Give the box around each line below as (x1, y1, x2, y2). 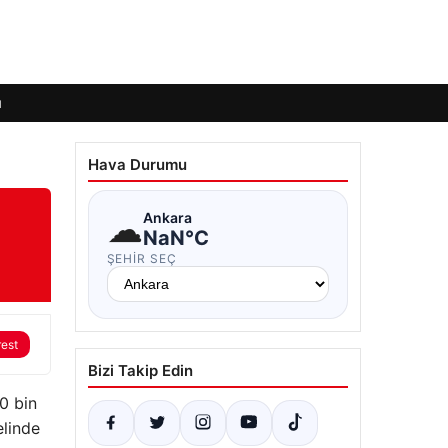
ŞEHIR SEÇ (106, 251, 178, 266)
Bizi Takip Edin (87, 361, 193, 380)
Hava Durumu (87, 155, 187, 174)
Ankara (142, 208, 192, 226)
